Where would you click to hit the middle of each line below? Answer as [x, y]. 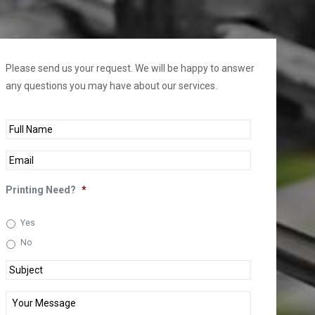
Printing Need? [41, 190]
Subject [24, 268]
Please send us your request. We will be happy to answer [130, 68]
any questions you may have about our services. [112, 86]
